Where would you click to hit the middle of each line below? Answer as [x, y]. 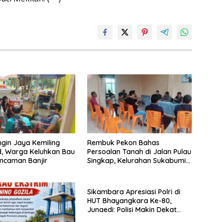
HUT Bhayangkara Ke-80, [129, 201]
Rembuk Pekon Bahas [123, 143]
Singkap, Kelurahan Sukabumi [136, 161]
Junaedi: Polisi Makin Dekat [132, 210]
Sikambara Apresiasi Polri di [134, 192]
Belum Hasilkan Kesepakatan [135, 170]
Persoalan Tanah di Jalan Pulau [139, 152]
